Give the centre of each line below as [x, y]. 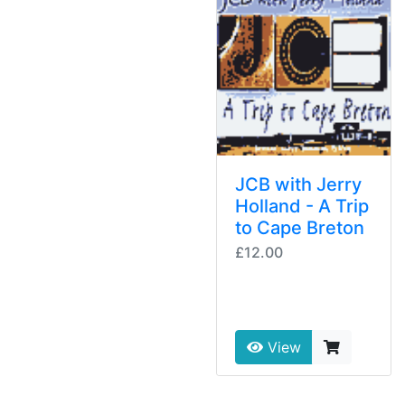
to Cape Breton [300, 228]
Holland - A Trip [302, 207]
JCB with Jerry [298, 185]
